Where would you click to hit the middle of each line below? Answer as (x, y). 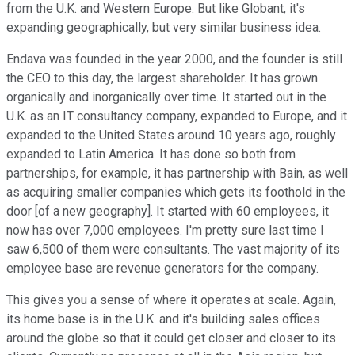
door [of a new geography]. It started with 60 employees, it (168, 211)
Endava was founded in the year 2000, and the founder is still (174, 59)
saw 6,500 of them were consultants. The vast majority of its (173, 249)
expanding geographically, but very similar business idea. (164, 27)
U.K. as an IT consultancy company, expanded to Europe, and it (177, 116)
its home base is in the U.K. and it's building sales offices (163, 319)
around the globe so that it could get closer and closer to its (171, 338)
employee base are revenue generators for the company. (162, 268)
